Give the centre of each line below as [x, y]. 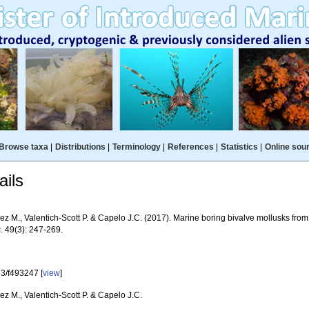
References [190, 147]
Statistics [239, 147]
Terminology [136, 147]
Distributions [80, 147]
